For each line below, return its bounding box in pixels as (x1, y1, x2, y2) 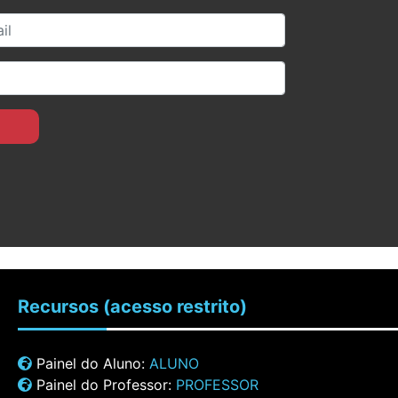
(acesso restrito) (103, 296, 247, 317)
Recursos (18, 296, 103, 317)
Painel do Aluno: (36, 354, 145, 372)
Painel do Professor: (36, 376, 171, 394)
